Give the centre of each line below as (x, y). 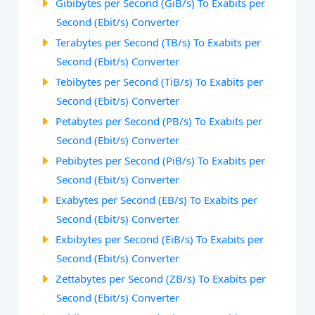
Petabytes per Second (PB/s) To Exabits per (159, 121)
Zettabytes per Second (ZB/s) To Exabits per (161, 278)
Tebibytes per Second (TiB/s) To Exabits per (160, 81)
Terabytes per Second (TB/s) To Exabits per (159, 42)
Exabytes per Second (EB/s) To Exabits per (157, 199)
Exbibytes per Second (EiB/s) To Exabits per (160, 239)
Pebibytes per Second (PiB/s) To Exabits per (161, 160)
